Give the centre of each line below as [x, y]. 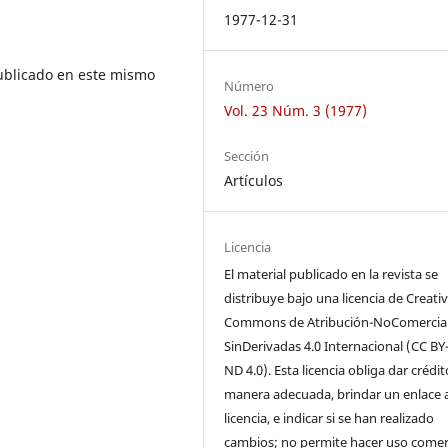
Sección [247, 155]
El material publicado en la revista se [331, 274]
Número [249, 85]
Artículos [254, 180]
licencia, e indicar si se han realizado [329, 418]
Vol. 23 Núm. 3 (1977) [296, 110]
